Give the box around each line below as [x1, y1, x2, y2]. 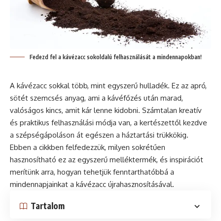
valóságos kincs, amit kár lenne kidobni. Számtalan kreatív [10, 105, 202, 115]
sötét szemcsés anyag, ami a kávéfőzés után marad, [10, 93, 183, 103]
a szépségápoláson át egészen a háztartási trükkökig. [10, 130, 188, 140]
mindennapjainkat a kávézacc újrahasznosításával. [10, 179, 174, 189]
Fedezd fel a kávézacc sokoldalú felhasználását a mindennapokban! [30, 53, 202, 61]
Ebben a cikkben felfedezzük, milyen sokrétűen [10, 142, 165, 152]
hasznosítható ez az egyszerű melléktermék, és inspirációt [10, 154, 203, 164]
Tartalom [31, 200, 65, 211]
